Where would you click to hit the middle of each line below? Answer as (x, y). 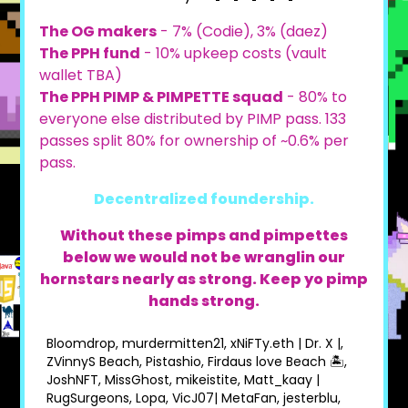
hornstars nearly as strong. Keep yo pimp (204, 279)
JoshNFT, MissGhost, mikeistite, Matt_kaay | (184, 380)
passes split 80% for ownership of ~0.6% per (194, 141)
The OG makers (98, 31)
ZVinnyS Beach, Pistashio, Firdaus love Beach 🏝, (197, 362)
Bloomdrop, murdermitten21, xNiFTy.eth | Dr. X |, (195, 343)
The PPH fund (90, 53)
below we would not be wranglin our (204, 257)
